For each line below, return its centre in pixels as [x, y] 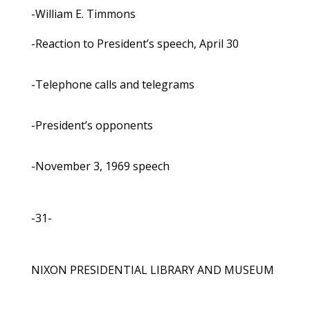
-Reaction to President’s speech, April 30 [135, 44]
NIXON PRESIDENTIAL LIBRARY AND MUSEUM [152, 270]
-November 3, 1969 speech [100, 166]
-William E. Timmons [83, 14]
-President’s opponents [92, 126]
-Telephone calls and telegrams [112, 85]
